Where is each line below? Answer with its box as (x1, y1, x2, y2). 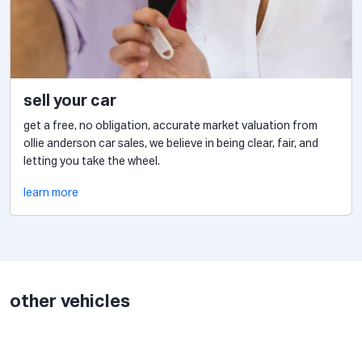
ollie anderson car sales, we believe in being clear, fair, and (23, 138, 318, 150)
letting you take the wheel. (23, 156, 160, 168)
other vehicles (10, 293, 130, 312)
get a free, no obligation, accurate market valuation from (23, 120, 318, 133)
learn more (23, 187, 78, 200)
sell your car (23, 93, 116, 110)
